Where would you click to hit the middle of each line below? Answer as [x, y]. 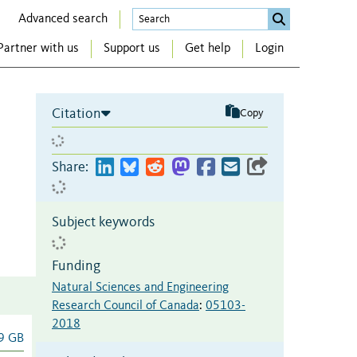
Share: [70, 167]
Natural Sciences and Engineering [140, 287]
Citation [76, 114]
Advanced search [63, 19]
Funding [76, 266]
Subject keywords [103, 222]
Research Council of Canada [126, 306]
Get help [208, 49]
